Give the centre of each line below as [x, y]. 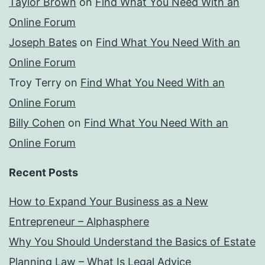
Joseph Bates [43, 43]
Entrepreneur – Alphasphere [79, 222]
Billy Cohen [37, 123]
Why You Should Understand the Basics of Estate [132, 242]
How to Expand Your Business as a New [109, 202]
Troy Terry [35, 83]
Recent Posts [43, 173]
